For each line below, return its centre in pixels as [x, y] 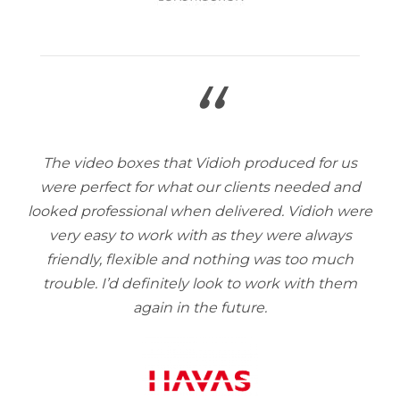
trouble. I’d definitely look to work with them [200, 283]
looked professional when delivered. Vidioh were [200, 211]
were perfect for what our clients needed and [200, 187]
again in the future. [200, 308]
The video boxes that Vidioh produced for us [200, 163]
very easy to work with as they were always [200, 235]
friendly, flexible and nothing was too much [200, 259]
